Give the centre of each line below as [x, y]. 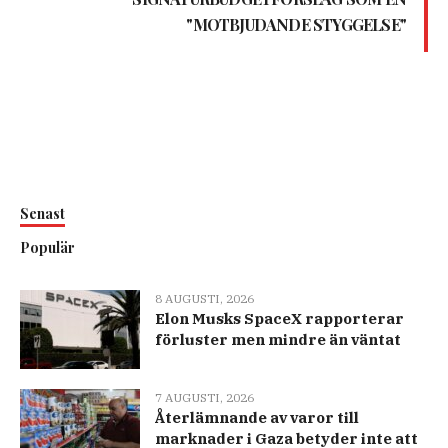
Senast [42, 214]
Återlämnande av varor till [257, 418]
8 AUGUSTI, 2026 [204, 299]
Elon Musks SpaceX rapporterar [279, 319]
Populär [47, 248]
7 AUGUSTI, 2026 [204, 398]
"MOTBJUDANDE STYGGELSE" [296, 25]
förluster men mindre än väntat [278, 340]
